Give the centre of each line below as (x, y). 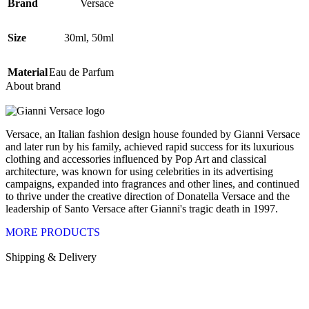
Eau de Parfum (81, 72)
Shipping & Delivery (51, 257)
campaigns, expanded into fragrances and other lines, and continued (152, 184)
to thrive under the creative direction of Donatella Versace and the (148, 197)
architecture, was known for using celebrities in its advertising (139, 172)
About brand (33, 86)
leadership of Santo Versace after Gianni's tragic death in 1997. (142, 209)
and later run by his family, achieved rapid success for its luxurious (150, 147)
